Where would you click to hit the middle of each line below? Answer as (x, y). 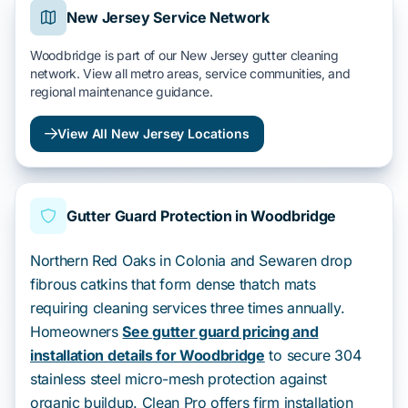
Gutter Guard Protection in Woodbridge (202, 216)
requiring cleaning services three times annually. (188, 308)
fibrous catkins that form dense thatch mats (173, 284)
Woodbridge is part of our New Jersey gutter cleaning (184, 55)
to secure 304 (313, 355)
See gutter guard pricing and (220, 331)
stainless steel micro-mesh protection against (178, 379)
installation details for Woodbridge (148, 355)
